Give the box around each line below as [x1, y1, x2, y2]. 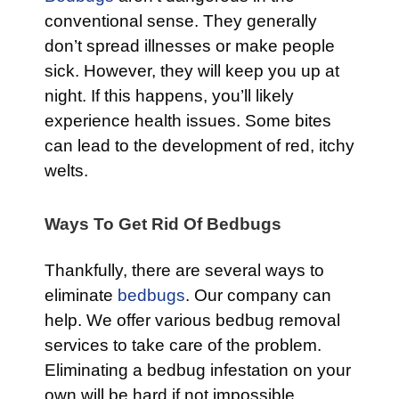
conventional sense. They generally [45, 12, 317, 31]
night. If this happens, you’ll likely [45, 86, 294, 106]
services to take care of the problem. [45, 336, 322, 355]
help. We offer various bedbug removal [45, 311, 340, 330]
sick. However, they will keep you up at [45, 61, 339, 81]
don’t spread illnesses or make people [45, 37, 335, 56]
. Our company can [185, 286, 331, 305]
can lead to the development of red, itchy [45, 136, 354, 156]
